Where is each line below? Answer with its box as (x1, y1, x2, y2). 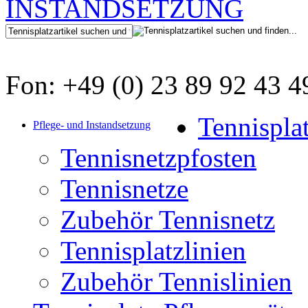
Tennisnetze (60, 174, 188, 203)
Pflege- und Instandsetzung (33, 119, 151, 131)
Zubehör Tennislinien (60, 267, 292, 296)
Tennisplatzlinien (60, 236, 246, 265)
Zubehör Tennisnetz (60, 205, 275, 234)
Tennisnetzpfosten (60, 143, 256, 173)
